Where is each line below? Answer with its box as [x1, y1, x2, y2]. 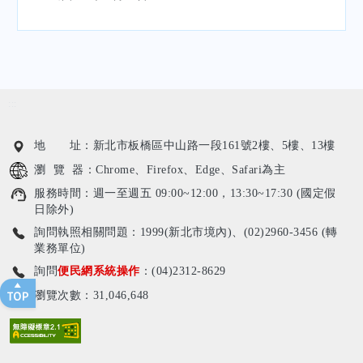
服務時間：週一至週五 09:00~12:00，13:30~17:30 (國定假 [34, 186, 336, 199]
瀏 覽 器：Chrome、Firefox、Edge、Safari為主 [34, 164, 285, 177]
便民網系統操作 [58, 264, 140, 277]
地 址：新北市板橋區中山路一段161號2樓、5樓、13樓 [34, 139, 335, 152]
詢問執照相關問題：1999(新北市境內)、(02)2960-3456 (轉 [34, 225, 338, 238]
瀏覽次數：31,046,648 [34, 288, 149, 301]
